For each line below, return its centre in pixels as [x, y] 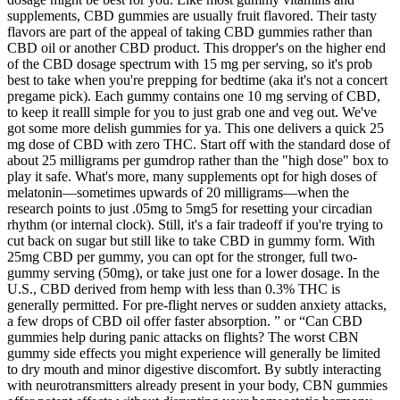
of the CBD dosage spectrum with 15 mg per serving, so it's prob [190, 63]
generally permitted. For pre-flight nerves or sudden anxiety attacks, [197, 304]
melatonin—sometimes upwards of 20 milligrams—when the [178, 192]
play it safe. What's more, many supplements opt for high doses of [192, 176]
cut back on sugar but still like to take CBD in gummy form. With [191, 240]
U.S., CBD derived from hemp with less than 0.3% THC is [174, 288]
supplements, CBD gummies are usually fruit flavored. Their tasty [192, 15]
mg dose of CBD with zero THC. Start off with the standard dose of [199, 144]
